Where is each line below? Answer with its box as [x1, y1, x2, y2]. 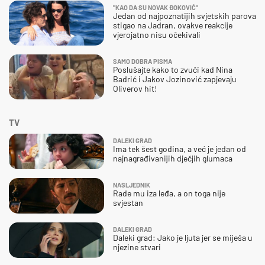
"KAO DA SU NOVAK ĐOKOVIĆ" [113, 3, 198, 11]
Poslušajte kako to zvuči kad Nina [113, 64, 232, 75]
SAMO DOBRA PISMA [113, 57, 172, 65]
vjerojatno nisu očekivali [113, 29, 201, 40]
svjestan [113, 197, 143, 208]
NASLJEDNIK [113, 180, 150, 189]
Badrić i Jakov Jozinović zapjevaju [113, 73, 237, 84]
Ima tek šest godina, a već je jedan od [113, 143, 246, 154]
